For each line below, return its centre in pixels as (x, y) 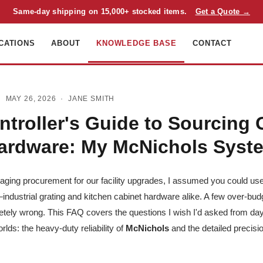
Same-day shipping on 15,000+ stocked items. (101, 11)
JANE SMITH (91, 99)
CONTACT (212, 43)
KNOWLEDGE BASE (136, 43)
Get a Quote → (222, 11)
